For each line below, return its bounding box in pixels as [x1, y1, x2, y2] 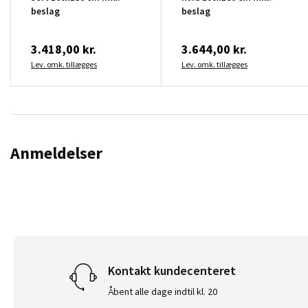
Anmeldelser [10, 142, 102, 164]
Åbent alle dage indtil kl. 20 [108, 285, 218, 298]
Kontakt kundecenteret [108, 262, 236, 278]
